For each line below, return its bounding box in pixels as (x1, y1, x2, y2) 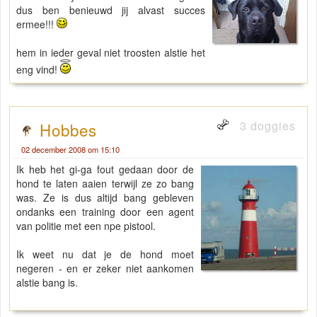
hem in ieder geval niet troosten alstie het (16, 45, 205, 60)
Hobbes (40, 118, 97, 142)
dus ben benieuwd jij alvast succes (16, 3, 205, 18)
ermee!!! (16, 17, 57, 32)
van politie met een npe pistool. (16, 219, 156, 234)
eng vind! (16, 62, 60, 77)
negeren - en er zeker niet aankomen (16, 261, 195, 276)
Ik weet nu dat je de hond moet (16, 247, 195, 262)
